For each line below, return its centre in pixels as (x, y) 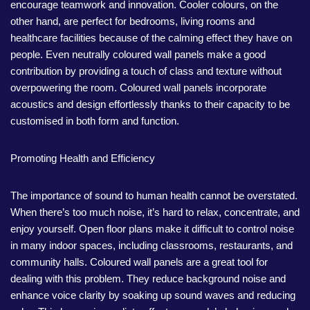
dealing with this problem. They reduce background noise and (148, 279)
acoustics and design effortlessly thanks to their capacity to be (150, 104)
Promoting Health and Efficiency (83, 158)
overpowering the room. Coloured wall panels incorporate (138, 88)
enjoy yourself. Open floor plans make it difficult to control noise (152, 229)
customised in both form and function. (95, 121)
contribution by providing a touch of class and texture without (146, 71)
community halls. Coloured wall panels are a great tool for (139, 262)
